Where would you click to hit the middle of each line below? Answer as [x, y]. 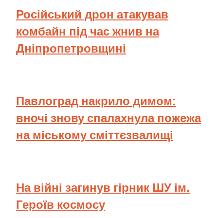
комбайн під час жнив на [88, 31]
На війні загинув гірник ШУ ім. [103, 187]
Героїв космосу [61, 204]
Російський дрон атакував [92, 14]
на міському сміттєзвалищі [95, 135]
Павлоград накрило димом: [96, 100]
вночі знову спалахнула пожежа [109, 118]
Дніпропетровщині [71, 48]
